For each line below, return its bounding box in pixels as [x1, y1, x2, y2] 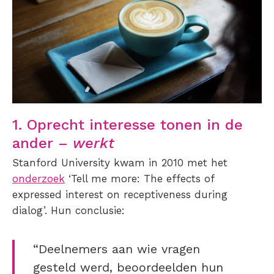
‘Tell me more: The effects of [65, 172, 214, 185]
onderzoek [12, 172, 65, 185]
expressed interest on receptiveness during [12, 188, 228, 201]
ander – [12, 135, 73, 152]
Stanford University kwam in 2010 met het [12, 157, 228, 169]
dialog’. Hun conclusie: [12, 204, 125, 217]
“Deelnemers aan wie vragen [33, 242, 200, 257]
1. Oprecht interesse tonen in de [12, 116, 243, 134]
